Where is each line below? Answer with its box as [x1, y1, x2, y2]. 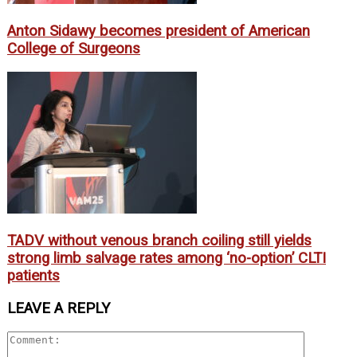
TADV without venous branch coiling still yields [7, 231, 312, 249]
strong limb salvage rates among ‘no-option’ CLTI [7, 249, 326, 267]
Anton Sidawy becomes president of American [7, 22, 310, 40]
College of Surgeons [7, 39, 140, 57]
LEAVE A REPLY [7, 299, 110, 317]
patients [7, 266, 60, 284]
